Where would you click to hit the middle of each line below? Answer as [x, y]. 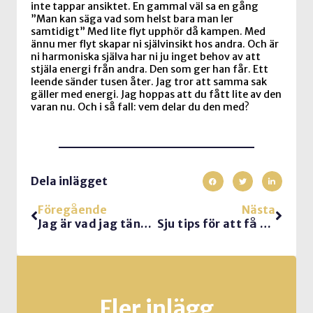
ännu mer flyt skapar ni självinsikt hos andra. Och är [155, 44]
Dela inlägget [69, 181]
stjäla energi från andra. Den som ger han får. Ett [150, 70]
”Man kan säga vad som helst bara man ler [132, 19]
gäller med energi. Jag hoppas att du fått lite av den [156, 95]
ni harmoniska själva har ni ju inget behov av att [146, 57]
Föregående [72, 209]
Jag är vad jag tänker [146, 223]
